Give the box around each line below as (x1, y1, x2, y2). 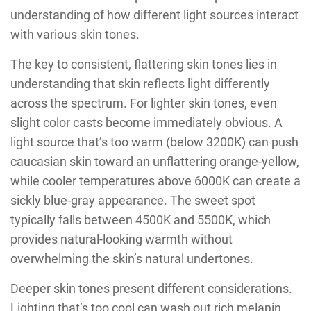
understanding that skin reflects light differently (10, 76, 270, 92)
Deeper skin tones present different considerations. (10, 281, 292, 296)
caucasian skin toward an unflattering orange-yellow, (10, 154, 299, 169)
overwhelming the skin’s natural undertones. (10, 251, 253, 267)
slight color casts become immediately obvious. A (10, 115, 283, 131)
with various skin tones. (10, 27, 140, 42)
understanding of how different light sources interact (10, 8, 299, 23)
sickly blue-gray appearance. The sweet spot (10, 193, 255, 208)
